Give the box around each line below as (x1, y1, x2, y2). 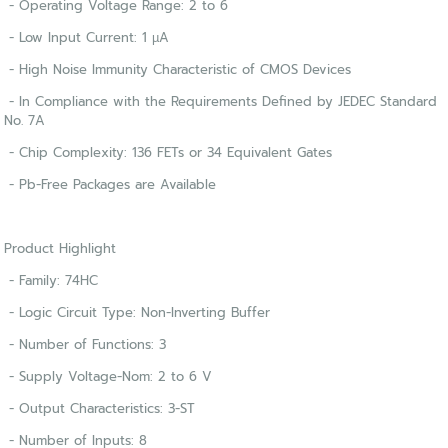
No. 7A (4, 111, 46, 131)
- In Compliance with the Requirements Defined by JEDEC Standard (4, 92, 438, 112)
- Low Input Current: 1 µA (4, 28, 170, 48)
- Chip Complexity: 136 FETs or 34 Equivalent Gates (4, 143, 333, 163)
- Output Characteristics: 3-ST (4, 399, 196, 419)
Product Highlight (4, 239, 117, 259)
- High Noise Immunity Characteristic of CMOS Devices (4, 60, 352, 80)
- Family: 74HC (4, 271, 99, 291)
